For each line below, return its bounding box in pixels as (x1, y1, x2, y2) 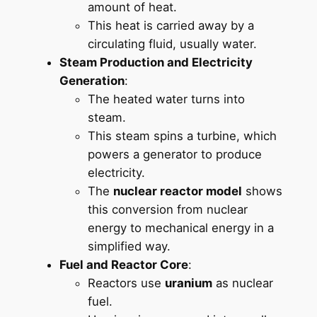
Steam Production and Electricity (59, 54, 253, 69)
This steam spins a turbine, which (87, 128, 277, 143)
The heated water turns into (87, 91, 245, 106)
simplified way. (87, 238, 171, 253)
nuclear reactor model (113, 183, 242, 198)
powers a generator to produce (87, 146, 262, 161)
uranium (164, 275, 212, 290)
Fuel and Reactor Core (59, 257, 188, 272)
